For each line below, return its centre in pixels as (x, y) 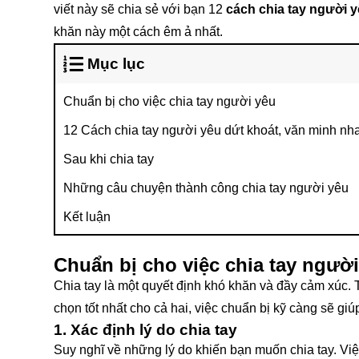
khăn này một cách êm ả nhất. (138, 32)
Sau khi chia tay (109, 159)
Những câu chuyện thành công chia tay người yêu (206, 188)
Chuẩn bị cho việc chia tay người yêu (169, 101)
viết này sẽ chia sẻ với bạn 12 (140, 9)
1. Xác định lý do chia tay (145, 330)
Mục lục (116, 64)
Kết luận (87, 217)
